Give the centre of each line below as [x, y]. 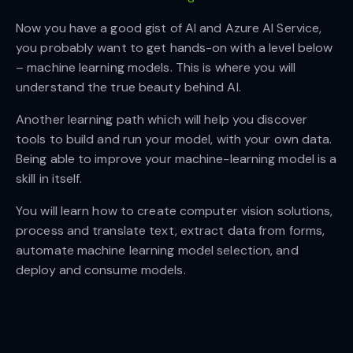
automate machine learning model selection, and [157, 251]
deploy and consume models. [101, 270]
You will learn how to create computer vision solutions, [175, 211]
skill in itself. [51, 179]
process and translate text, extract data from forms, [171, 231]
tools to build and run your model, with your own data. [174, 139]
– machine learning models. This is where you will [156, 68]
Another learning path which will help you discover [162, 120]
